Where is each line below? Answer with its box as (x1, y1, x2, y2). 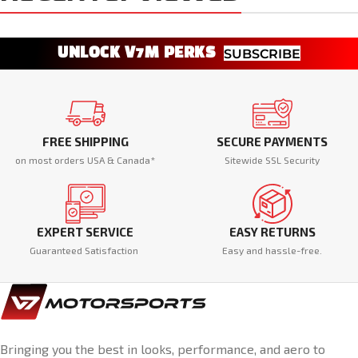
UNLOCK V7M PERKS (58, 46, 215, 61)
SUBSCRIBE (224, 46, 300, 62)
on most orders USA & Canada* (15, 154, 156, 165)
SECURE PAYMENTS (217, 134, 328, 149)
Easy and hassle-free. (222, 245, 323, 256)
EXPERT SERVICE (37, 225, 134, 239)
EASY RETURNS (229, 225, 316, 239)
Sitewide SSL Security (225, 154, 320, 165)
